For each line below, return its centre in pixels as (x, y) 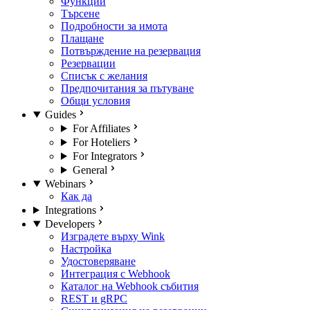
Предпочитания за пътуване (127, 88)
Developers (70, 224)
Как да (76, 196)
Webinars (65, 184)
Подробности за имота (114, 26)
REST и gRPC (94, 299)
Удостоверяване (98, 261)
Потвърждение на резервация (131, 51)
